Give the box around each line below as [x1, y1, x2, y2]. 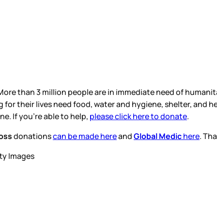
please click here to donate [90, 110, 187, 122]
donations [12, 130, 53, 141]
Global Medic [134, 130, 182, 141]
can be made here [53, 130, 117, 141]
